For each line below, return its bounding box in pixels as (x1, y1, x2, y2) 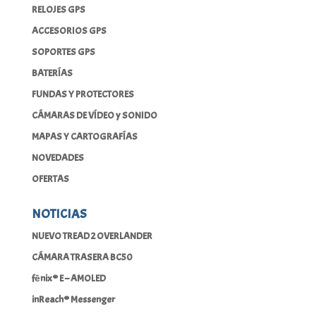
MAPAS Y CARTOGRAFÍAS (31, 130, 138, 142)
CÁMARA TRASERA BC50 (31, 250, 133, 263)
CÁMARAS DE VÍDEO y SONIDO (31, 109, 157, 121)
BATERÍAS (31, 66, 73, 79)
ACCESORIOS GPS (31, 24, 107, 37)
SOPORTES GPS (31, 45, 95, 58)
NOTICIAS (31, 205, 87, 222)
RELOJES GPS (31, 3, 85, 16)
